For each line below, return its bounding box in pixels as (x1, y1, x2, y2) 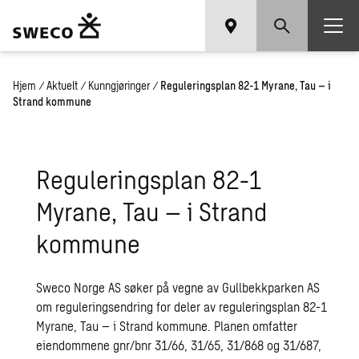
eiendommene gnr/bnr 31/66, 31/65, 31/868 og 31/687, (36, 337, 322, 353)
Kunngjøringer (88, 79, 150, 92)
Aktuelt (46, 79, 78, 92)
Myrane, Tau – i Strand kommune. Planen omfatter (36, 318, 298, 333)
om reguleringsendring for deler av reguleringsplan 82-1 (36, 299, 328, 314)
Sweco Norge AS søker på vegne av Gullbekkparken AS (36, 280, 321, 295)
